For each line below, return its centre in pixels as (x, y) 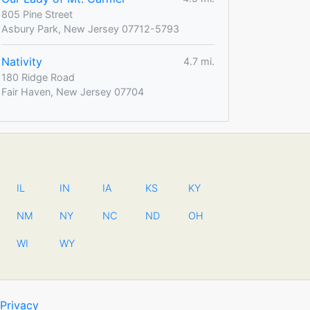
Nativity (22, 61)
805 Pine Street (37, 14)
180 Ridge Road (38, 77)
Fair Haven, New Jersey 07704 (73, 91)
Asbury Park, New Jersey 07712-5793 (90, 28)
